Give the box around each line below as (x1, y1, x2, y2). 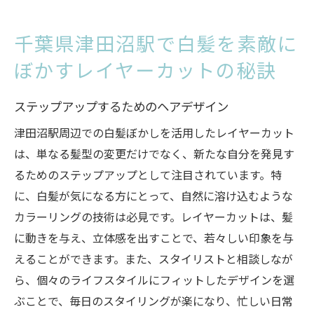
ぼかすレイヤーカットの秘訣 (14, 55, 278, 83)
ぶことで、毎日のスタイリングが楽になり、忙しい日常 (14, 292, 293, 309)
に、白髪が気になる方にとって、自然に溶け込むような (14, 187, 293, 204)
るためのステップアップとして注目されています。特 (14, 166, 282, 183)
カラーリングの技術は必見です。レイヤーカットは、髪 (14, 208, 293, 225)
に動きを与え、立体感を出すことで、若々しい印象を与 (14, 229, 294, 246)
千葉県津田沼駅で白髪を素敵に (14, 29, 299, 57)
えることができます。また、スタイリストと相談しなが (14, 250, 293, 267)
